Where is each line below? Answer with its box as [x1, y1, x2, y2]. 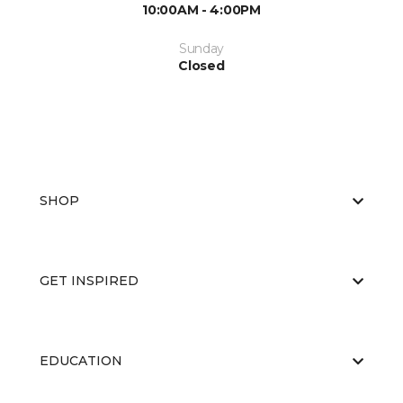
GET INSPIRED [40, 273, 139, 290]
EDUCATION [40, 353, 122, 370]
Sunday [178, 40, 225, 58]
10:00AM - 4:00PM [142, 2, 261, 19]
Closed [178, 58, 225, 75]
